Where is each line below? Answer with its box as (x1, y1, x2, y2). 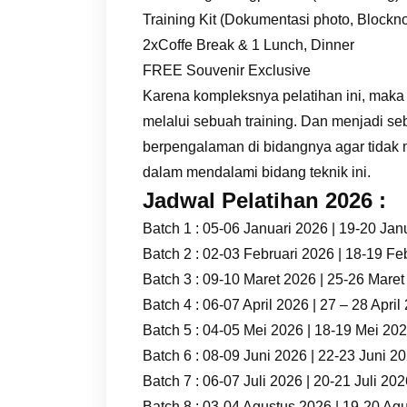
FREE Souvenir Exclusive (143, 62, 311, 78)
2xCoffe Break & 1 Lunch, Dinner (143, 36, 354, 53)
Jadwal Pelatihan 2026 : (143, 187, 386, 213)
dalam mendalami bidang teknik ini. (143, 164, 371, 180)
